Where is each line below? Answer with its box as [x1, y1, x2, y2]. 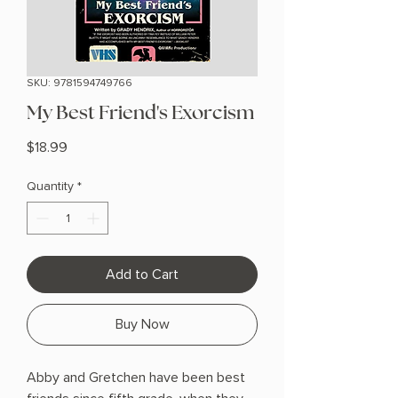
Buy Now [115, 315, 170, 334]
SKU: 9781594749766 [27, 76, 132, 91]
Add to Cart [106, 266, 179, 284]
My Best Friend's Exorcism [27, 103, 254, 123]
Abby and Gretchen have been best [27, 369, 245, 387]
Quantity [27, 179, 74, 195]
